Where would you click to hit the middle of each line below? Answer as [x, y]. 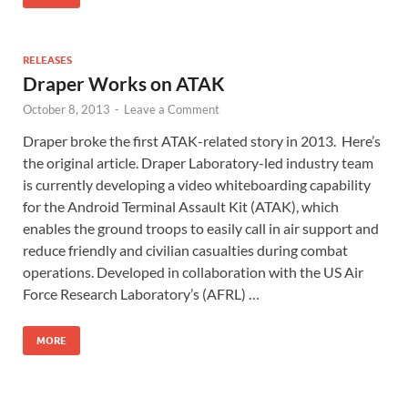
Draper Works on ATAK [124, 83]
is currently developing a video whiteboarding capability [197, 184]
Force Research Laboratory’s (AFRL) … [141, 293]
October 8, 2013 [66, 109]
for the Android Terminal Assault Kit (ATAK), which [181, 206]
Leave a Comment [172, 109]
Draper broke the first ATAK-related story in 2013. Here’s [202, 140]
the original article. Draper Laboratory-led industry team [198, 162]
